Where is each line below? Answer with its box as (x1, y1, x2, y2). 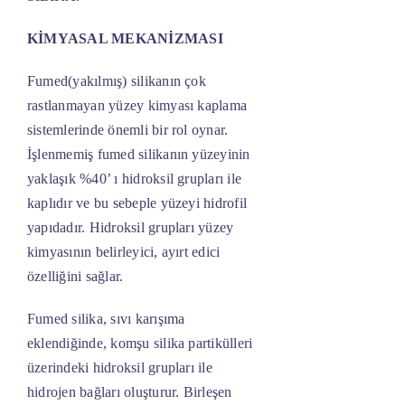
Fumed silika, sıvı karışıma (26, 311, 185, 327)
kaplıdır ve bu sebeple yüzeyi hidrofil (26, 195, 248, 212)
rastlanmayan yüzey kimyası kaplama (26, 98, 248, 114)
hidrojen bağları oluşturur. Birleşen (26, 384, 232, 400)
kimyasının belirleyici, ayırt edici (26, 244, 221, 260)
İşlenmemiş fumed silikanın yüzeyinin (26, 146, 250, 163)
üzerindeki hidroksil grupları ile (26, 360, 212, 376)
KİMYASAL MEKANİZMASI (26, 31, 223, 47)
